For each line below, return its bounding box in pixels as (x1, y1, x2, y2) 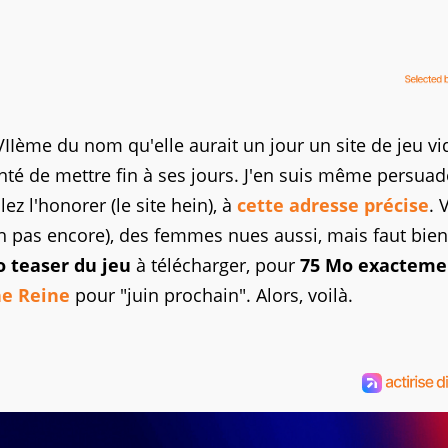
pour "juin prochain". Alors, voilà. (70, 283, 353, 307)
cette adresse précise (237, 193, 429, 217)
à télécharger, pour (131, 253, 300, 277)
